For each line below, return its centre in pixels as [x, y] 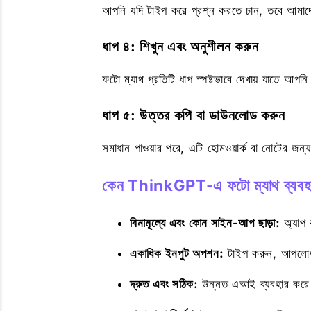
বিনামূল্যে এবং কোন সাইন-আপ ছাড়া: [205, 223]
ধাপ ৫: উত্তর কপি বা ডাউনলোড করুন [194, 115]
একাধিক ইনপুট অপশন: [177, 253]
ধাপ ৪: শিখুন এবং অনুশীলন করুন [180, 47]
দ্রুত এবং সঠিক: [164, 284]
